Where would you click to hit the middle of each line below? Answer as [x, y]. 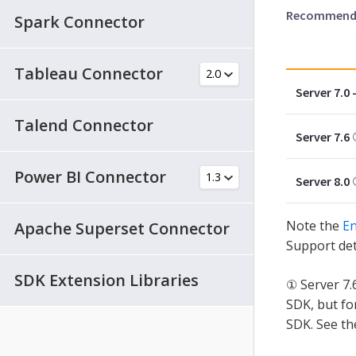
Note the [314, 225]
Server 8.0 [323, 181]
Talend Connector [84, 125]
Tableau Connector [89, 73]
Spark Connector [79, 21]
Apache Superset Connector [122, 228]
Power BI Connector [90, 176]
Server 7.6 [323, 136]
